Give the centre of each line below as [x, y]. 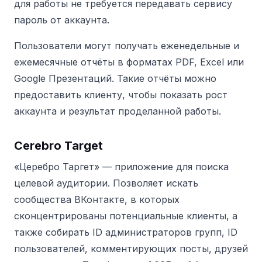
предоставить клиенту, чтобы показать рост [121, 94]
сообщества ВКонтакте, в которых [97, 199]
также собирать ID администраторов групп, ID [126, 232]
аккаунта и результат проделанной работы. [118, 111]
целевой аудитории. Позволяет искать [106, 183]
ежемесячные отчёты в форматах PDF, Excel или [129, 62]
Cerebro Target [58, 145]
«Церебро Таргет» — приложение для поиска [121, 166]
